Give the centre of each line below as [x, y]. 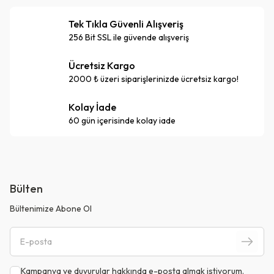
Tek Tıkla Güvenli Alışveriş [126, 24]
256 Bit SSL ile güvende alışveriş [129, 37]
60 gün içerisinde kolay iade [122, 120]
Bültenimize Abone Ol [51, 209]
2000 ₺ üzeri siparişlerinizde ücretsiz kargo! [154, 79]
